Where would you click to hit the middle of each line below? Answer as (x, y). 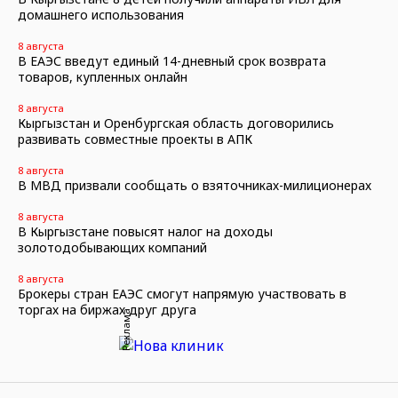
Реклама (125, 330)
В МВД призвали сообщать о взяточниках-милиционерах (195, 185)
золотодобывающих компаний (112, 247)
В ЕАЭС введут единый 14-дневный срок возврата (172, 61)
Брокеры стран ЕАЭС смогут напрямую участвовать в (182, 294)
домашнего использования (101, 15)
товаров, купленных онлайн (103, 77)
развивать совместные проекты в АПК (135, 139)
